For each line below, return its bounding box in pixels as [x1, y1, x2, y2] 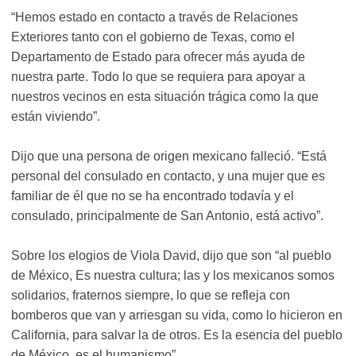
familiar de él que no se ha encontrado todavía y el [11, 189, 294, 203]
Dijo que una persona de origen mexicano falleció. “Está [11, 149, 327, 164]
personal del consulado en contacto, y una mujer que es [11, 169, 325, 184]
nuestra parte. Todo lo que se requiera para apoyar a [11, 70, 305, 84]
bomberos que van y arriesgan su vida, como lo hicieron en [11, 308, 342, 323]
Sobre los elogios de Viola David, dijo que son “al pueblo [11, 249, 331, 263]
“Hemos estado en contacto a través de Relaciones [11, 10, 298, 25]
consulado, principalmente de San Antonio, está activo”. [11, 209, 323, 223]
